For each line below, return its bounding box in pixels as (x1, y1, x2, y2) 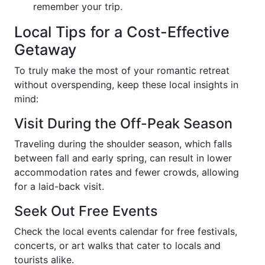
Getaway (14, 41, 76, 59)
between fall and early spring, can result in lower (14, 152, 232, 164)
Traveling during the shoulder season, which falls (14, 138, 232, 150)
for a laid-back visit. (14, 180, 104, 192)
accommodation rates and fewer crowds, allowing (14, 166, 239, 178)
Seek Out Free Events (14, 202, 158, 219)
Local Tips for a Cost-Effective (14, 23, 230, 41)
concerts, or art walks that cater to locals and (14, 240, 221, 251)
